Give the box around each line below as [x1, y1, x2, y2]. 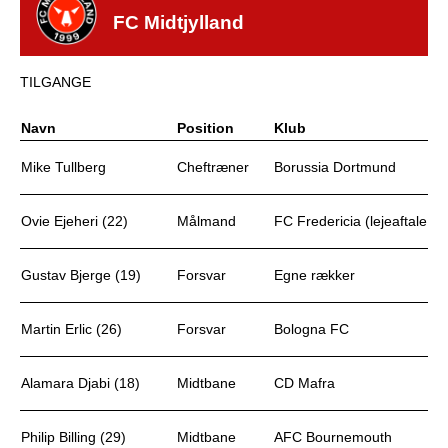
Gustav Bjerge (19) [21, 267, 141, 283]
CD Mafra [274, 375, 335, 391]
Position [177, 120, 234, 136]
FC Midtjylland [113, 12, 245, 33]
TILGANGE [20, 74, 91, 90]
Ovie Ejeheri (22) [21, 213, 128, 229]
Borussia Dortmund [274, 159, 396, 175]
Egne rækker [274, 267, 355, 283]
